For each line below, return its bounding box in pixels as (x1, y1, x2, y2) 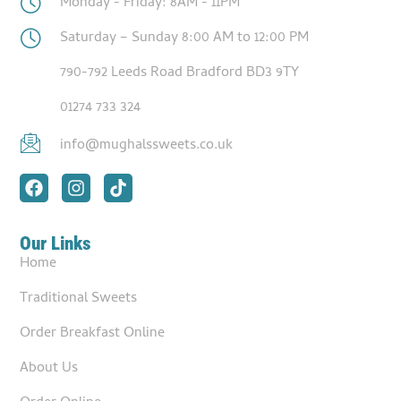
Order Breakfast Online (20, 321, 166, 346)
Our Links (20, 232, 92, 254)
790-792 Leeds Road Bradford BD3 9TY (60, 61, 300, 85)
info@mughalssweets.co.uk (60, 133, 234, 158)
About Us (20, 356, 79, 380)
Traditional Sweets (20, 286, 138, 311)
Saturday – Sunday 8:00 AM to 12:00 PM (60, 26, 310, 50)
